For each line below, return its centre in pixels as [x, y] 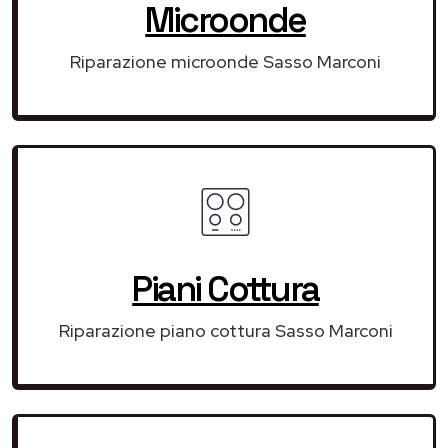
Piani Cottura [225, 288]
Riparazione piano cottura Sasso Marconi [225, 330]
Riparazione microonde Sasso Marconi [225, 61]
